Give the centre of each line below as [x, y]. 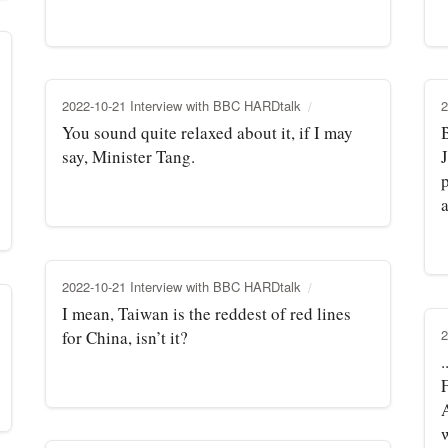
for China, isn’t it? [125, 337]
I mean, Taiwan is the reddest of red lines [206, 313]
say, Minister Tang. [128, 156]
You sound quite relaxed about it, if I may [207, 132]
